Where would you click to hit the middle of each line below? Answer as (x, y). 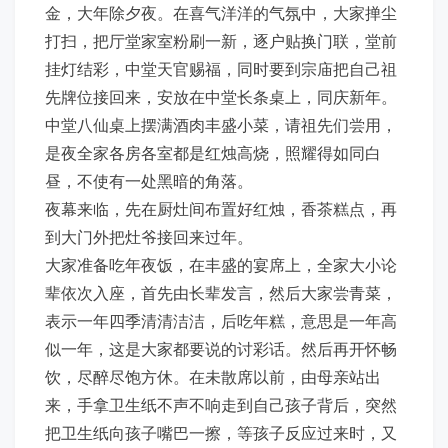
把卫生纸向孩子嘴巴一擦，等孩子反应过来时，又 (221, 432)
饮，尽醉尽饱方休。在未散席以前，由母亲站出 (213, 376)
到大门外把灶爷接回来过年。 (149, 236)
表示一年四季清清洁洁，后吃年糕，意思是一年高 (221, 320)
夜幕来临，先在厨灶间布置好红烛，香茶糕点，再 (221, 208)
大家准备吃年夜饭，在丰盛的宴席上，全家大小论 (221, 264)
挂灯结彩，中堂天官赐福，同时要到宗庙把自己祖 (221, 68)
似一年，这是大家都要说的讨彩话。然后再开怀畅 (221, 348)
